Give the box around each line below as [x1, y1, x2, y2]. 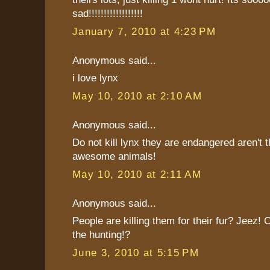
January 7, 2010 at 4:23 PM [72, 25, 216, 37]
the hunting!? [72, 228, 130, 241]
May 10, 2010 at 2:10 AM [72, 89, 202, 102]
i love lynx [72, 72, 118, 84]
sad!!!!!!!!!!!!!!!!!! [72, 7, 143, 20]
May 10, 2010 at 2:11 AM [72, 168, 201, 180]
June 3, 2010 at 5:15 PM [72, 246, 199, 259]
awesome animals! [72, 150, 156, 163]
